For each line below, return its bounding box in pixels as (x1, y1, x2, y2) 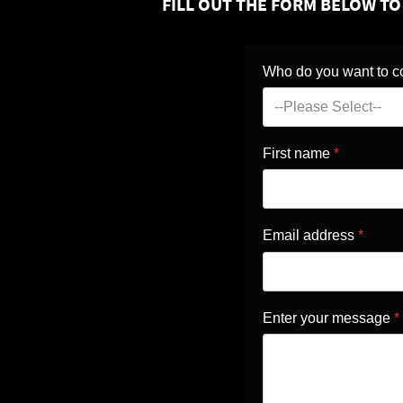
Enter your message (263, 309, 394, 326)
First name (263, 146, 334, 162)
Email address (263, 228, 358, 244)
